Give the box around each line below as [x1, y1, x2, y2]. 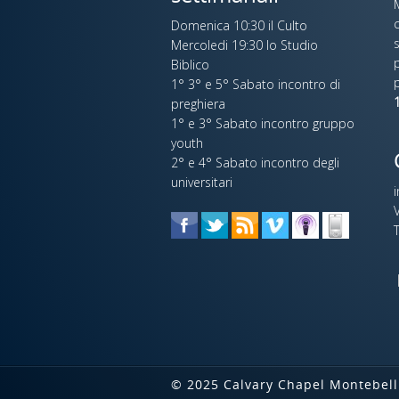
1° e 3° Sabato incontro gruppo [171, 115, 354, 132]
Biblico [171, 56, 209, 73]
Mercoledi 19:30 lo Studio [171, 37, 318, 53]
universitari [171, 174, 232, 191]
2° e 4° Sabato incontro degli [171, 154, 339, 171]
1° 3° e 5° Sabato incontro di [171, 76, 340, 93]
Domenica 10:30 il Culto [171, 17, 307, 34]
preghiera [171, 95, 225, 112]
